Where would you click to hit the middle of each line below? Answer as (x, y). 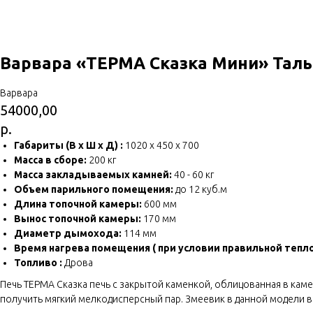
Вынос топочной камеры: (78, 219)
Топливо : (38, 263)
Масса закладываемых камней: (93, 175)
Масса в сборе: (50, 160)
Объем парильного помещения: (94, 190)
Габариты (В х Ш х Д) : (68, 146)
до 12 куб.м (200, 190)
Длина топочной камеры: (78, 204)
